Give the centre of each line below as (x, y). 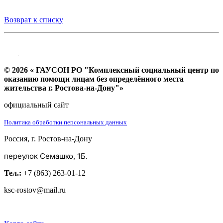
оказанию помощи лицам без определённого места (94, 79)
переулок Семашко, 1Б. (46, 156)
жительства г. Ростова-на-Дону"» (64, 88)
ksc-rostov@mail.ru (35, 190)
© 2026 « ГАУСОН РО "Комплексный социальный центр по (111, 70)
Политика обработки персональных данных (65, 122)
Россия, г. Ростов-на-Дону (48, 139)
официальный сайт (36, 105)
